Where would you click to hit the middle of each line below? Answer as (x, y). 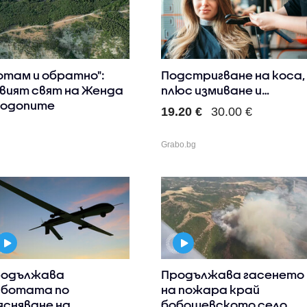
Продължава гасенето (233, 275)
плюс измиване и (212, 90)
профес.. (188, 105)
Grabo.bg (179, 144)
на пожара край (211, 290)
